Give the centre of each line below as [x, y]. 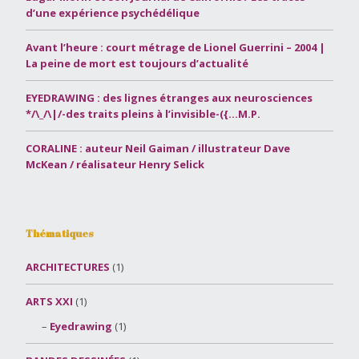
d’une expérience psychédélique [113, 12]
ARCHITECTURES [68, 266]
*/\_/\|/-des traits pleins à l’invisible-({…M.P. [143, 113]
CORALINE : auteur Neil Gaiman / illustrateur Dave [158, 148]
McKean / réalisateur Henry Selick [115, 164]
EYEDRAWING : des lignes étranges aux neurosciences [169, 97]
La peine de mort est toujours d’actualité [137, 63]
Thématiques [60, 233]
